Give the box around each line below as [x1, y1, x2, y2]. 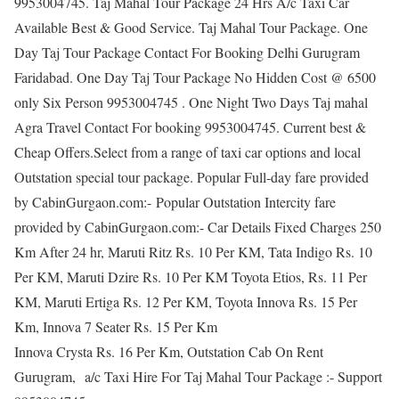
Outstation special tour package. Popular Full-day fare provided [14, 167, 369, 187]
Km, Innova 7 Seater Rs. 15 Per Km [14, 317, 217, 337]
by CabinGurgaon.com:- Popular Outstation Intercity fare [14, 192, 336, 212]
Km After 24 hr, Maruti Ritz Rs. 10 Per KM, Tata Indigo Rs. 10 [14, 242, 372, 262]
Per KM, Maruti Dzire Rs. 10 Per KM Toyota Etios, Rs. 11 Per [14, 267, 367, 287]
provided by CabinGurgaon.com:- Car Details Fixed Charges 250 [14, 217, 381, 237]
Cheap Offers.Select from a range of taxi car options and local [14, 142, 361, 162]
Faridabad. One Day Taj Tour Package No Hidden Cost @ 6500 [14, 68, 376, 87]
